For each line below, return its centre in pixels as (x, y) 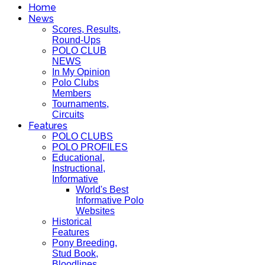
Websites (95, 211)
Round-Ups (76, 40)
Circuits (68, 114)
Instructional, (79, 168)
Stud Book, (75, 253)
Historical (72, 222)
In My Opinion (81, 72)
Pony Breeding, (85, 243)
